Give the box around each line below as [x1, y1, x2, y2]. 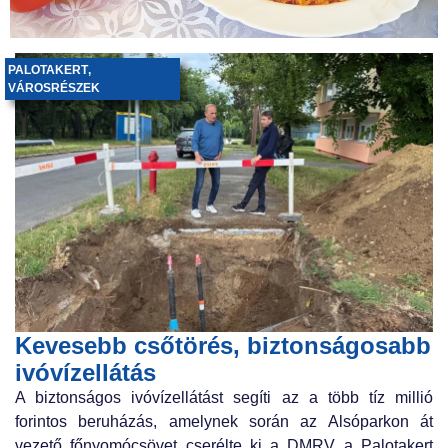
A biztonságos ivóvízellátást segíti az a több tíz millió [15, 388, 433, 406]
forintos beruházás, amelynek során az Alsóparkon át [15, 412, 433, 430]
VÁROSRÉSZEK [8, 81, 100, 96]
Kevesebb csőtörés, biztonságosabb [15, 331, 431, 359]
